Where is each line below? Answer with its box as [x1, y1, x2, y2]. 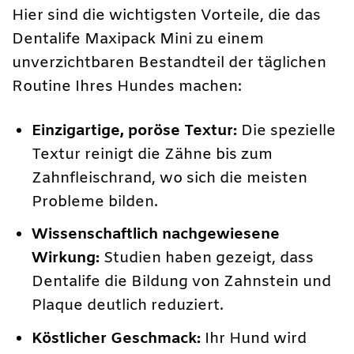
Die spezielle [237, 120, 337, 141]
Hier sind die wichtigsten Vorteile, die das [12, 6, 321, 27]
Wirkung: [32, 248, 100, 269]
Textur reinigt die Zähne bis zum [32, 144, 273, 165]
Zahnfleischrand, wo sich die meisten [32, 168, 308, 189]
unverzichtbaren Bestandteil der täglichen [12, 53, 326, 74]
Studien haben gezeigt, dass [100, 248, 314, 269]
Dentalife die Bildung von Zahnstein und [32, 272, 332, 293]
